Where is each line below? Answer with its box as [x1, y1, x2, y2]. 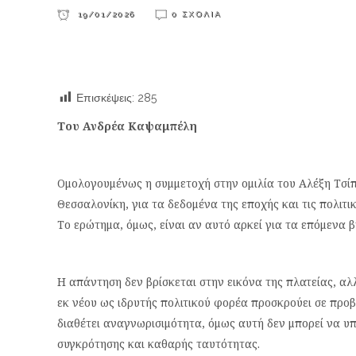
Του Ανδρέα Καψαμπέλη [57, 118, 197, 133]
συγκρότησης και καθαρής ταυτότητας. [57, 336, 260, 351]
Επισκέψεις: [76, 91, 134, 104]
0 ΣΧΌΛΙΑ [172, 10, 222, 18]
